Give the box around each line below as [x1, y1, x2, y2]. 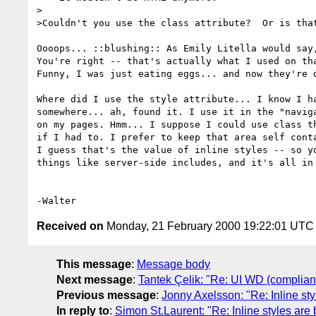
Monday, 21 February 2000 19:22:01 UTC [104, 219, 314, 232]
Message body [137, 257, 210, 270]
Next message [56, 273, 133, 286]
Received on [37, 219, 104, 232]
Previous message [56, 288, 156, 301]
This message [56, 257, 131, 270]
